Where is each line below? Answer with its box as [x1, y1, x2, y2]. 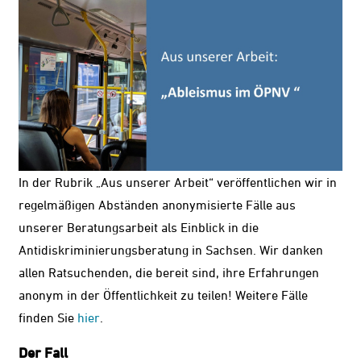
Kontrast [281, 23, 330, 38]
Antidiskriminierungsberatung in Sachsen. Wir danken [19, 243, 324, 258]
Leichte [281, 185, 322, 199]
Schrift [281, 104, 319, 118]
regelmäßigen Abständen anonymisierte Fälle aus [19, 197, 297, 213]
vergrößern [281, 125, 345, 139]
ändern [281, 44, 322, 59]
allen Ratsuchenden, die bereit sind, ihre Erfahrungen [19, 265, 320, 280]
